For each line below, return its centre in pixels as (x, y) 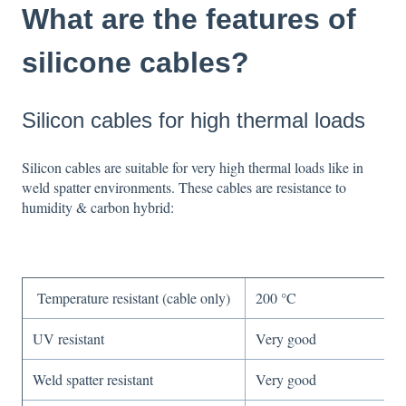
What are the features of (189, 19)
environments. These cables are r (188, 187)
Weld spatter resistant (93, 380)
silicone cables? (135, 62)
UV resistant (69, 339)
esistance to (314, 187)
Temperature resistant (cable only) (132, 298)
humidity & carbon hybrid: (98, 207)
